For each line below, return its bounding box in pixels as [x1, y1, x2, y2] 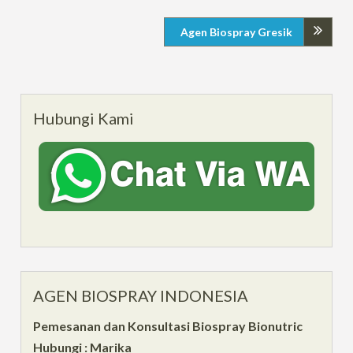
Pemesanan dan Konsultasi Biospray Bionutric [33, 318, 303, 333]
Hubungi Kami [33, 108, 135, 128]
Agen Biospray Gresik [180, 24, 292, 39]
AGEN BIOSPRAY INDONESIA [33, 285, 249, 305]
